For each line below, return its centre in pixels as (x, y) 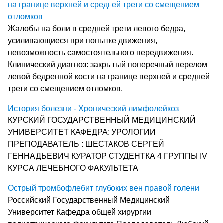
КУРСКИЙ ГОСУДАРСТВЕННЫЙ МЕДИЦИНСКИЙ (102, 120)
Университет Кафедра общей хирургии (80, 212)
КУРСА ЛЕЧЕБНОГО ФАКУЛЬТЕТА (73, 168)
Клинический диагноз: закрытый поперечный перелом (108, 64)
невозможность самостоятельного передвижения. (101, 52)
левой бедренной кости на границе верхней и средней (109, 76)
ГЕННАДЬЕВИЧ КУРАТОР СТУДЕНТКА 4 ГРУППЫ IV (108, 156)
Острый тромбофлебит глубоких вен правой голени (104, 188)
